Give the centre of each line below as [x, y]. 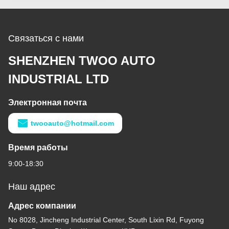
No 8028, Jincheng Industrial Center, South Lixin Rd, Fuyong [106, 220]
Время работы [38, 148]
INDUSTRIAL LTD [59, 79]
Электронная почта [48, 103]
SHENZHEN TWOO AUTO [82, 61]
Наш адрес [32, 187]
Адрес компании [42, 206]
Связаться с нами [46, 39]
